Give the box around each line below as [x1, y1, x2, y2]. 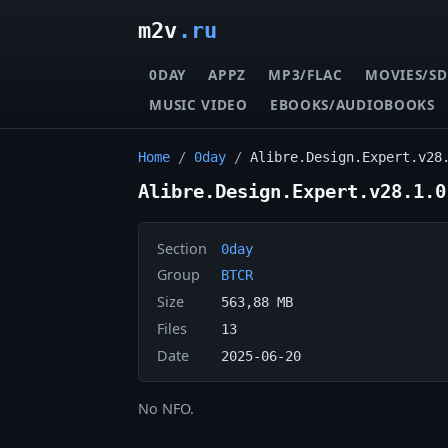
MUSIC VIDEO [149, 94, 248, 114]
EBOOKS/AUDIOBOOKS [270, 94, 435, 114]
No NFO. [138, 399, 194, 419]
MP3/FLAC [268, 64, 343, 84]
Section [156, 238, 207, 258]
